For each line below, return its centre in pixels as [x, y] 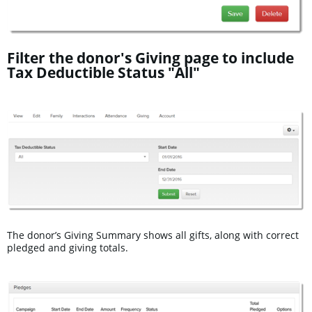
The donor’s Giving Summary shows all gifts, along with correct [153, 235]
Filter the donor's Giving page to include [150, 58]
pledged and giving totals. [68, 248]
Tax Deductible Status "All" [103, 73]
